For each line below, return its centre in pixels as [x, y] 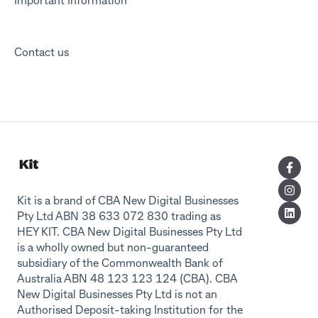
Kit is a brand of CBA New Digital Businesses [128, 201]
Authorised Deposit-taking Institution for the [130, 311]
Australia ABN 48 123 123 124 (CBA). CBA [127, 279]
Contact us [42, 54]
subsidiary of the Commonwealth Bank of [120, 264]
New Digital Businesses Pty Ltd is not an [117, 295]
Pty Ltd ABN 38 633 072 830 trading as [119, 217]
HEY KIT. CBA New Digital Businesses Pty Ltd [130, 232]
